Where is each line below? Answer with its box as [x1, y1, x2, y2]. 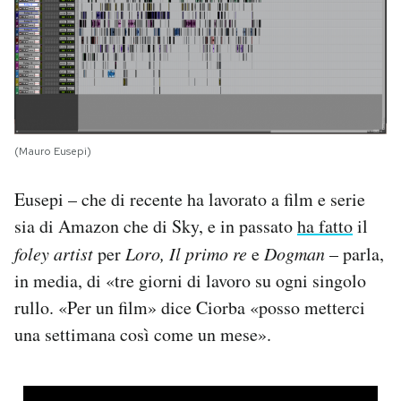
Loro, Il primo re [125, 241, 252, 265]
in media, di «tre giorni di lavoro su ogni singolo [14, 268, 366, 293]
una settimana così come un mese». [14, 321, 271, 346]
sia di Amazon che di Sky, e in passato [14, 213, 297, 238]
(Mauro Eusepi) [14, 143, 91, 158]
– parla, [325, 241, 384, 266]
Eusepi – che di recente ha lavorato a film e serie [14, 186, 365, 211]
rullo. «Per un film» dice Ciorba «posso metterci [14, 294, 365, 320]
